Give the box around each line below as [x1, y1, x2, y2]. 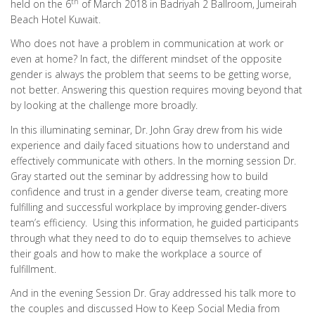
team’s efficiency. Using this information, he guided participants [11, 215, 299, 229]
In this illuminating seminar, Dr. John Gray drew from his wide [11, 122, 283, 136]
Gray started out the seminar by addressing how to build [11, 169, 268, 183]
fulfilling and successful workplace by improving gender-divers [11, 200, 287, 214]
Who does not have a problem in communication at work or [11, 37, 283, 51]
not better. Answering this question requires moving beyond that [11, 83, 302, 97]
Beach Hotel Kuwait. [11, 12, 101, 26]
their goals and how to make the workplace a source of [11, 246, 262, 260]
